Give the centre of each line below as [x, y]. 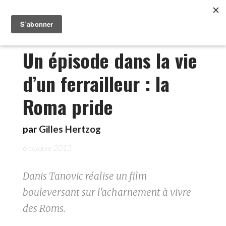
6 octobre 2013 [47, 148]
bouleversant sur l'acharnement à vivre [107, 192]
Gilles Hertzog [70, 129]
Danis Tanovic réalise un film [85, 176]
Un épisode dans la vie [110, 60]
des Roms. [44, 208]
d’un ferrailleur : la [96, 83]
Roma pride [68, 106]
